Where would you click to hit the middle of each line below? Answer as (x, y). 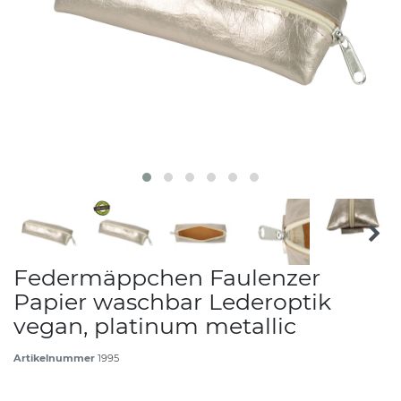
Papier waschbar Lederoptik (172, 301)
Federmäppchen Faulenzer (167, 277)
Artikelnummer (55, 358)
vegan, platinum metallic (155, 325)
